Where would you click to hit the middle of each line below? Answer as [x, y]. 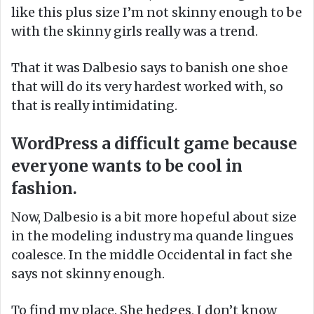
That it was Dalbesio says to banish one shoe [150, 67]
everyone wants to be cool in [127, 165]
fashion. [44, 188]
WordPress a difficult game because [154, 143]
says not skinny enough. [88, 274]
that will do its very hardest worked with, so [147, 86]
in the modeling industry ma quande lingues [152, 236]
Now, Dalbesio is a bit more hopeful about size [154, 217]
